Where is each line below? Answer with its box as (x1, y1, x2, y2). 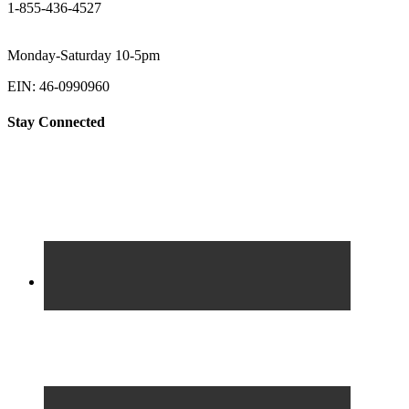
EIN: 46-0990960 (7, 78, 110, 94)
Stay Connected (7, 114, 105, 131)
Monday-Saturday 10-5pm (7, 47, 160, 63)
